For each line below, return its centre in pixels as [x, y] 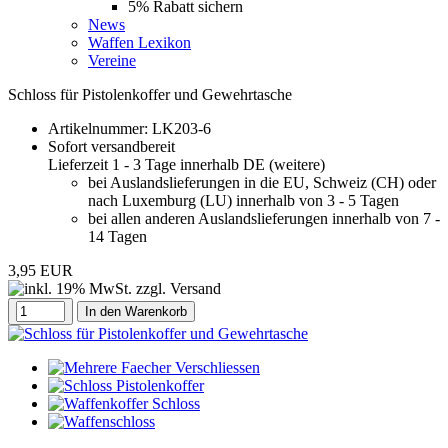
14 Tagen [117, 236]
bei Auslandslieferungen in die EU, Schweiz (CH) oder [262, 182]
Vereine [112, 60]
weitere [297, 164]
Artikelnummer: [100, 128]
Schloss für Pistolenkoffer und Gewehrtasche [150, 94]
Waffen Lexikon [139, 42]
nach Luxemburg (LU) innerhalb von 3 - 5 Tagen [243, 200]
